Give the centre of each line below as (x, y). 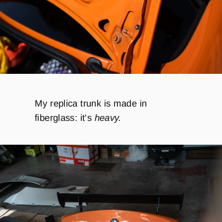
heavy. (108, 117)
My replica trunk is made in (91, 103)
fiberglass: (56, 117)
